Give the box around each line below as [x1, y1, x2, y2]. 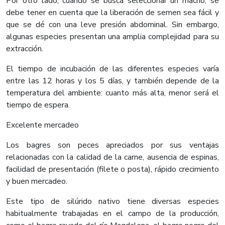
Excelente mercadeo [6, 120, 79, 131]
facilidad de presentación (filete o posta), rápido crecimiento [6, 164, 219, 175]
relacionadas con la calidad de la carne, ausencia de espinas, [6, 152, 219, 163]
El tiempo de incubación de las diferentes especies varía [6, 63, 219, 75]
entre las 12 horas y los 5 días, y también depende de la [6, 75, 219, 87]
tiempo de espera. [6, 99, 72, 111]
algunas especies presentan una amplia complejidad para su [6, 31, 219, 43]
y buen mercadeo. [6, 176, 67, 187]
